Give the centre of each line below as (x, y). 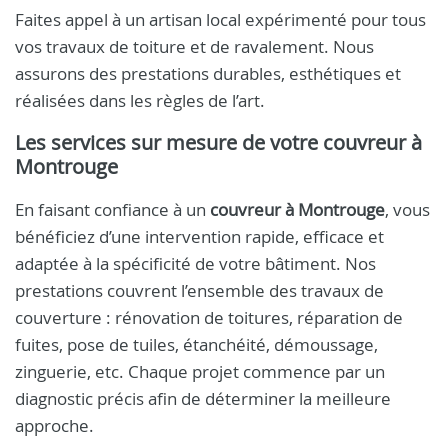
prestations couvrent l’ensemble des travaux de (199, 290)
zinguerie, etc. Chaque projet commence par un (200, 371)
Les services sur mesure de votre (169, 142)
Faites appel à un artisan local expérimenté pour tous (220, 19)
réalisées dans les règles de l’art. (140, 100)
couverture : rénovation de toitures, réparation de (209, 317)
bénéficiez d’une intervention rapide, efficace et (199, 236)
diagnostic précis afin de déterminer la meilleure (203, 398)
